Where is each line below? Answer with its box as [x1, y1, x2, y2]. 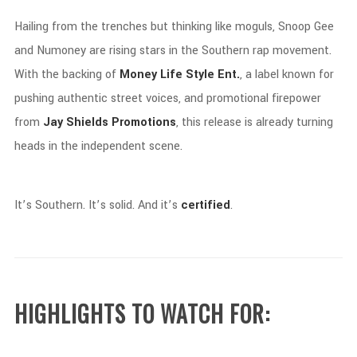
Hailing [14, 18, 52, 35]
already [255, 114, 296, 131]
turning [296, 114, 333, 131]
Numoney [36, 42, 89, 59]
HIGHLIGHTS [14, 297, 131, 330]
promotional [206, 90, 272, 107]
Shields [65, 114, 112, 131]
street [110, 90, 146, 107]
